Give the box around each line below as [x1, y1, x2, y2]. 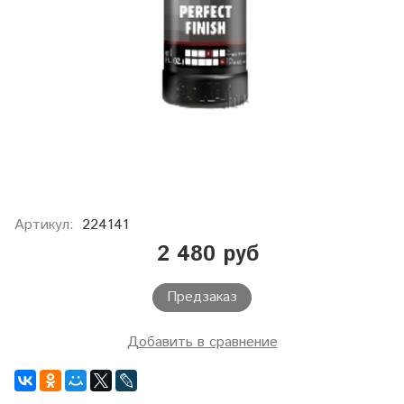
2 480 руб [156, 239, 259, 271]
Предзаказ [167, 287, 237, 308]
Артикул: [14, 215, 74, 236]
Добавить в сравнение [126, 332, 278, 353]
